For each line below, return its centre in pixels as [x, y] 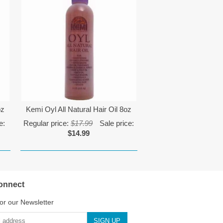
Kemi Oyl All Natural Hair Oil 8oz [79, 109]
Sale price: [116, 123]
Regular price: [47, 123]
